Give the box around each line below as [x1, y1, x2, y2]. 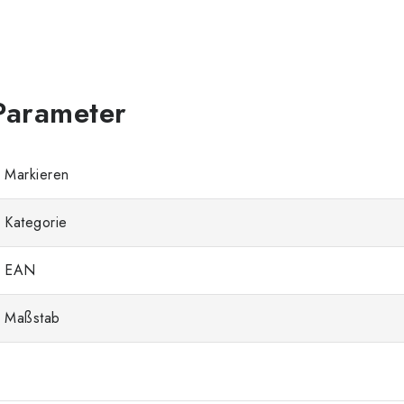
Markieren [5, 164, 69, 186]
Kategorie [5, 212, 68, 234]
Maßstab [5, 308, 60, 329]
